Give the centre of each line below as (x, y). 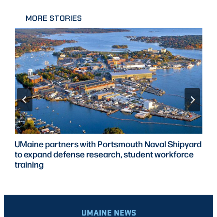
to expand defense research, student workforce (104, 154)
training (29, 164)
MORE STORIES (54, 18)
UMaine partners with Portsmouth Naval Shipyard (108, 144)
